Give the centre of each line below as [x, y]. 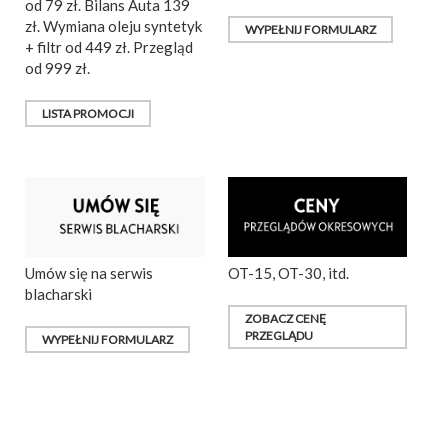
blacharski [58, 294]
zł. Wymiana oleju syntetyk [113, 26]
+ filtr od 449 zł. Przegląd [109, 47]
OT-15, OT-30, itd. [288, 273]
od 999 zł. [57, 68]
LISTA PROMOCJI [88, 114]
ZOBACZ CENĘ [285, 319]
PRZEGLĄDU [278, 336]
